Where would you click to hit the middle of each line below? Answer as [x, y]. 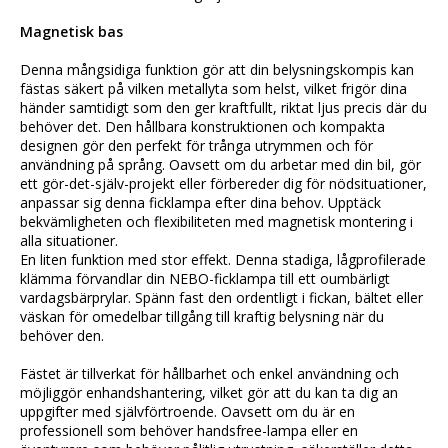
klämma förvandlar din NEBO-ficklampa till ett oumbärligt [205, 279]
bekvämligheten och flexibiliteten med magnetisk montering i [216, 222]
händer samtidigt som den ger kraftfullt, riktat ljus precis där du [223, 108]
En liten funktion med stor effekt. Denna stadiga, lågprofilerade [223, 260]
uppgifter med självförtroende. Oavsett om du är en [187, 412]
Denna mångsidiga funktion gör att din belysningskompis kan [217, 70]
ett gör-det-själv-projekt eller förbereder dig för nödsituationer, [223, 184]
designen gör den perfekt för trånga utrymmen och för [196, 146]
